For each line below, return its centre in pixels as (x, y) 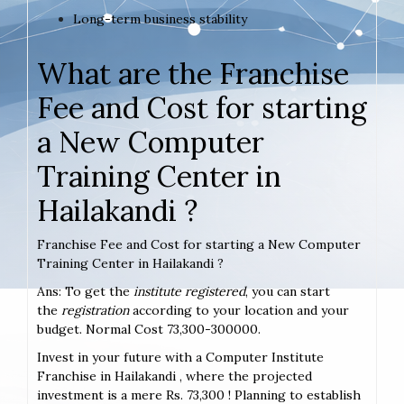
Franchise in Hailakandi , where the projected (174, 376)
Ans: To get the (85, 291)
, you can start (288, 291)
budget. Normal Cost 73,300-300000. (149, 329)
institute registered (189, 291)
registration (95, 310)
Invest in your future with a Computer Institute (180, 357)
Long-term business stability (160, 18)
